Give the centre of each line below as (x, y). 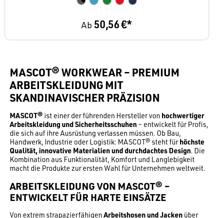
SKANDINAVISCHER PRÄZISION (85, 98)
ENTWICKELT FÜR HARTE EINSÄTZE (88, 197)
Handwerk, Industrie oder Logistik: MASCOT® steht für (95, 142)
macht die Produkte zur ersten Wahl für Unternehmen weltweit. (108, 168)
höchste (192, 142)
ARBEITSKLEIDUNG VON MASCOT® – (90, 186)
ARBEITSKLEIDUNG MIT (66, 85)
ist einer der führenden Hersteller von (102, 116)
